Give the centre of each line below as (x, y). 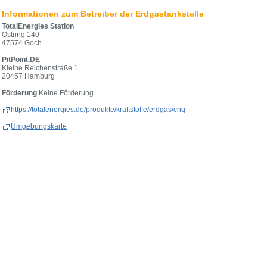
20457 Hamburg (28, 76)
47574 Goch (22, 43)
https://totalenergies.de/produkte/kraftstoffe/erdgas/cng (98, 110)
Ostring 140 (21, 35)
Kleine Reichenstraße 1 (40, 68)
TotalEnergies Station (38, 26)
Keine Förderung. (66, 93)
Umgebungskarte (39, 126)
